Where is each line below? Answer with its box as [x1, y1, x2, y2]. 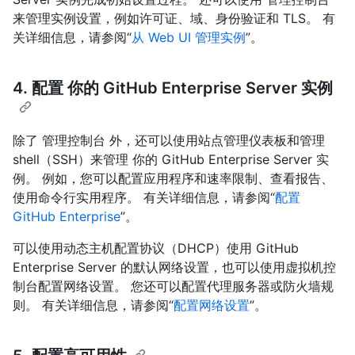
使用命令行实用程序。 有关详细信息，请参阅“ [13, 189, 275, 206]
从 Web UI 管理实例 [132, 29, 246, 46]
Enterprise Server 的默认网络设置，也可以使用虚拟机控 [13, 259, 336, 276]
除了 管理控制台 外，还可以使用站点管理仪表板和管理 [13, 132, 325, 149]
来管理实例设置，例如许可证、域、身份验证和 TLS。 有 [13, 10, 335, 27]
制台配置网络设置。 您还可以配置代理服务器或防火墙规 [13, 278, 334, 295]
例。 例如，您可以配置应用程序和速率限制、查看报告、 [13, 170, 334, 187]
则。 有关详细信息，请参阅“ [13, 297, 174, 314]
